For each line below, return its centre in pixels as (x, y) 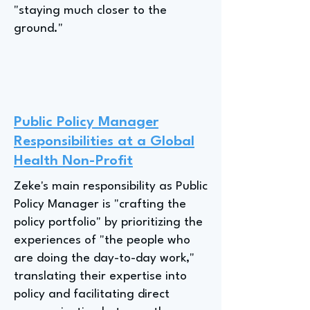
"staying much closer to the (90, 11)
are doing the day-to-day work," (104, 258)
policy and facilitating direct (92, 294)
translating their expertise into (100, 276)
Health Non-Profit (73, 161)
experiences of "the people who (102, 240)
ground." (38, 29)
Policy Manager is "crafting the (100, 204)
